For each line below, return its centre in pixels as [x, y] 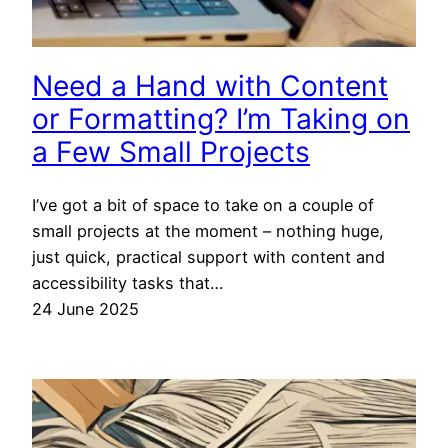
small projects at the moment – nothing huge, [208, 231]
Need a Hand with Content [210, 85]
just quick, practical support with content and [208, 257]
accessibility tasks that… [127, 283]
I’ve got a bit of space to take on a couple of [203, 205]
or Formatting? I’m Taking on [221, 118]
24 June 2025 [85, 309]
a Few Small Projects [171, 151]
